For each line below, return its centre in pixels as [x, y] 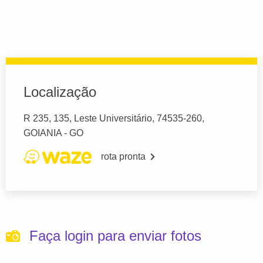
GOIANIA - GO [53, 133]
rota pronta [123, 156]
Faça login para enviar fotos [115, 236]
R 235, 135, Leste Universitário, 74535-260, [114, 118]
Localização [60, 92]
